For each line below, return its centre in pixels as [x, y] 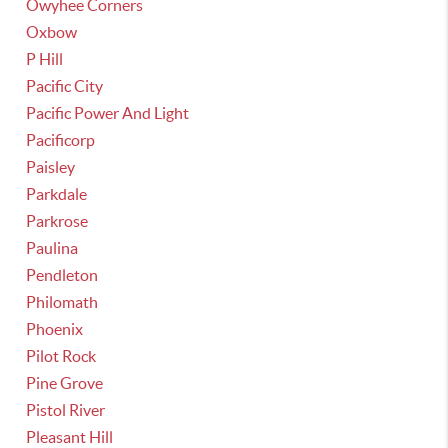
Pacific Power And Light [108, 113]
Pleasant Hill [70, 437]
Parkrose [57, 221]
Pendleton [62, 275]
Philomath [62, 302]
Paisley [51, 167]
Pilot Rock [61, 356]
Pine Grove [65, 383]
